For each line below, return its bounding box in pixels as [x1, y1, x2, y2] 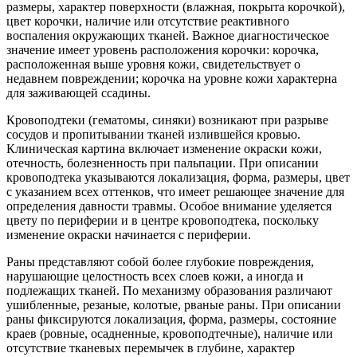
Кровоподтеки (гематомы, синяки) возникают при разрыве [6, 112, 328, 127]
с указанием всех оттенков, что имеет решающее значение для [6, 184, 344, 198]
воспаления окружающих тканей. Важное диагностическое [6, 28, 329, 42]
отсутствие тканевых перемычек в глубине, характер [6, 340, 295, 355]
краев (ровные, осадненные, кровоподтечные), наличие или [6, 326, 333, 340]
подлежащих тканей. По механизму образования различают [6, 283, 332, 297]
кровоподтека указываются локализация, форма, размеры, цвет [6, 170, 350, 184]
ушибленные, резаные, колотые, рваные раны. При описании [6, 297, 341, 312]
